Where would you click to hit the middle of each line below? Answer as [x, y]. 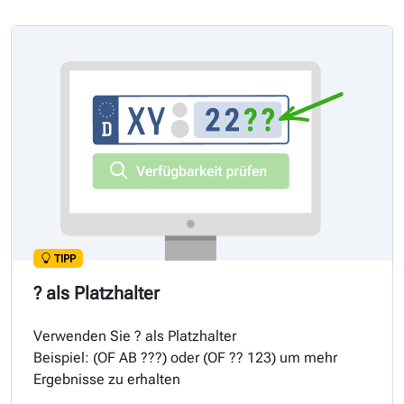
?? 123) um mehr [281, 357]
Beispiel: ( [65, 357]
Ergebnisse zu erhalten [107, 379]
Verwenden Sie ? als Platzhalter [135, 335]
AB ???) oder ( [161, 357]
